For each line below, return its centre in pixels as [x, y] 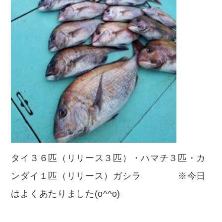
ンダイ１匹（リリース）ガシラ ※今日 [109, 176]
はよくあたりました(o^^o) [80, 194]
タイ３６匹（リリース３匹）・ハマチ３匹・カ [109, 158]
